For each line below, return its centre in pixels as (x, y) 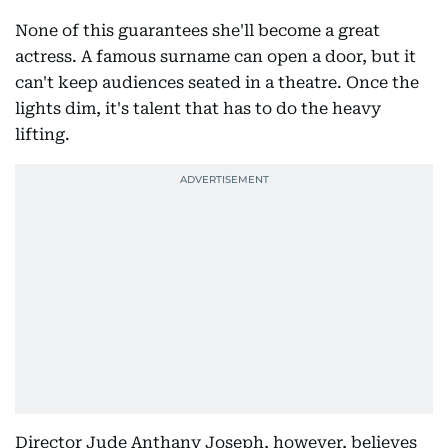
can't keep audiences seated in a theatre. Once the (217, 82)
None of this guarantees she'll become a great (197, 30)
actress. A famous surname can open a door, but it (215, 56)
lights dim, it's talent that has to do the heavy (198, 108)
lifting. (42, 134)
